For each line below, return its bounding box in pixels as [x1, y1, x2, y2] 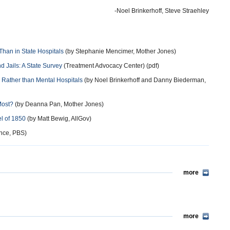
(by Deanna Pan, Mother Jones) [13, 101, 104, 108]
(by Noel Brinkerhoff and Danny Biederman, [83, 76, 206, 84]
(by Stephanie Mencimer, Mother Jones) [64, 48, 176, 55]
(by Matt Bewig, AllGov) [26, 115, 91, 122]
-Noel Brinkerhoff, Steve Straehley [114, 7, 209, 14]
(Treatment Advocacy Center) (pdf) [62, 62, 159, 69]
